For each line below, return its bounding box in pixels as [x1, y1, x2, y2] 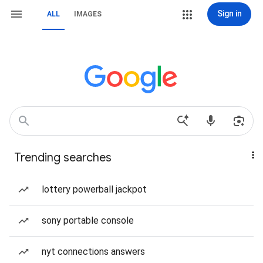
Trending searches [14, 150, 112, 165]
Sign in [217, 9, 242, 18]
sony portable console [42, 215, 134, 226]
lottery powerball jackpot [42, 184, 147, 195]
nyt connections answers [42, 246, 145, 257]
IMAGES [74, 10, 102, 18]
